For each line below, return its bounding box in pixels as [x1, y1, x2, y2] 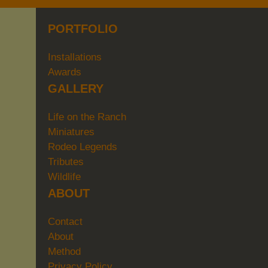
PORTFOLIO [48, 22, 118, 35]
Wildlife [48, 170, 81, 182]
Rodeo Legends [48, 141, 117, 153]
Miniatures [48, 126, 95, 138]
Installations [48, 51, 102, 63]
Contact [48, 215, 83, 227]
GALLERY [48, 81, 103, 95]
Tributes [48, 156, 84, 167]
